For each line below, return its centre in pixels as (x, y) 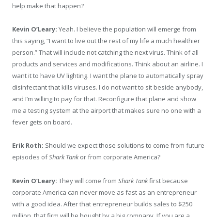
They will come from (88, 180)
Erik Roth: (28, 146)
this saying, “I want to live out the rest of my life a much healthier (106, 41)
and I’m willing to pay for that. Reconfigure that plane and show (104, 99)
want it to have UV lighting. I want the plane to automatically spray (108, 76)
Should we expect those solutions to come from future (124, 146)
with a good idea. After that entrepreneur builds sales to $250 (102, 204)
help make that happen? (48, 6)
